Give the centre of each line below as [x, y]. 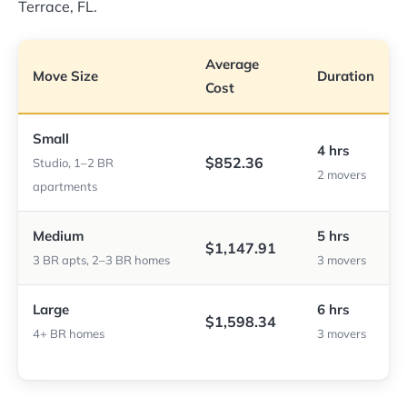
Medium [58, 236]
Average [232, 65]
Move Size [65, 76]
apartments [65, 187]
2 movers [342, 175]
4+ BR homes [69, 334]
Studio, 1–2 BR [73, 163]
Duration [346, 76]
